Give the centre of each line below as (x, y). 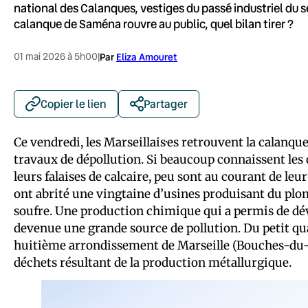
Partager (166, 103)
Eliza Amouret (147, 56)
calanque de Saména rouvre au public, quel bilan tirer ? (154, 23)
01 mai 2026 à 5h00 (56, 56)
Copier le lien (74, 103)
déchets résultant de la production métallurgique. (153, 262)
